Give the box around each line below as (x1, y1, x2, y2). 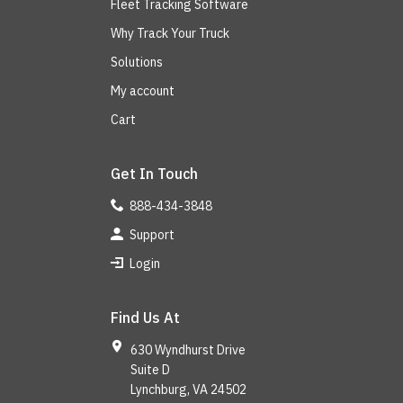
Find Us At (111, 308, 180, 327)
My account (111, 82, 175, 99)
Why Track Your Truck (111, 24, 229, 41)
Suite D (130, 361, 170, 378)
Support (127, 226, 175, 243)
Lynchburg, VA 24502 (130, 381, 246, 398)
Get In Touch (111, 164, 198, 183)
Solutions (111, 53, 163, 70)
